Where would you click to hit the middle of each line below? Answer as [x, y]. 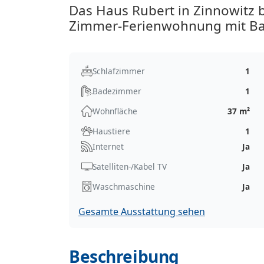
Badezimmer [117, 91]
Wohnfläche [115, 111]
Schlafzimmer [119, 71]
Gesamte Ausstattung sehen [142, 211]
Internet [108, 146]
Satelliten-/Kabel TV [130, 166]
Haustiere [111, 131]
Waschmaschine [124, 186]
